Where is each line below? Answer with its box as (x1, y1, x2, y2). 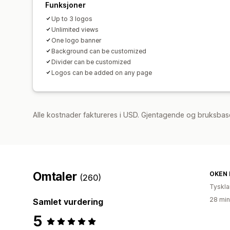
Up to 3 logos (51, 14, 92, 23)
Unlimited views (51, 25, 99, 33)
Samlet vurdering (33, 196, 103, 207)
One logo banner (51, 36, 101, 44)
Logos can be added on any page (51, 68, 152, 76)
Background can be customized (51, 47, 146, 55)
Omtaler (33, 169, 80, 184)
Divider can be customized (51, 57, 131, 66)
